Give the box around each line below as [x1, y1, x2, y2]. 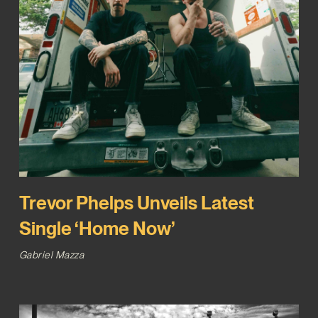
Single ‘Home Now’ [18, 217, 175, 240]
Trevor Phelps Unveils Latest [18, 192, 254, 214]
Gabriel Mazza [18, 249, 84, 261]
